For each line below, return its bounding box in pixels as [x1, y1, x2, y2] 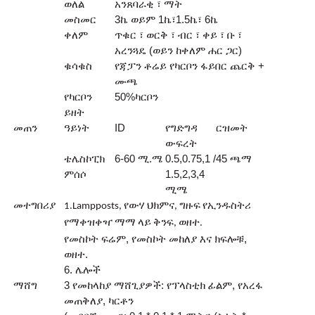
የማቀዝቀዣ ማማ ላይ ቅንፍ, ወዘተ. [63, 218, 202, 229]
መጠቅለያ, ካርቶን [63, 295, 134, 307]
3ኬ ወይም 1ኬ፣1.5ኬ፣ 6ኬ [114, 13, 218, 26]
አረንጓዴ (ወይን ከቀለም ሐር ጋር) [114, 44, 242, 57]
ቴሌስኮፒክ [63, 153, 105, 165]
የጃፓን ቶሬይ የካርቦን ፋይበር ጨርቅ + [114, 60, 264, 72]
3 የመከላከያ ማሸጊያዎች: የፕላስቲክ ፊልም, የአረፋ [63, 279, 263, 292]
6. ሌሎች [63, 264, 101, 276]
